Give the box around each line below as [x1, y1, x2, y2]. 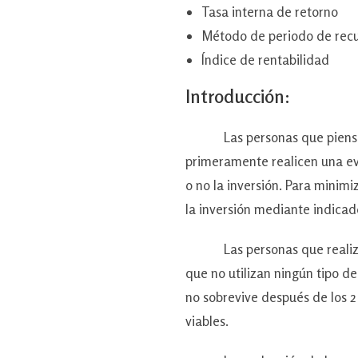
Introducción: [185, 85, 290, 107]
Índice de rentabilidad [201, 50, 329, 68]
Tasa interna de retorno [201, 2, 338, 20]
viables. [185, 312, 229, 329]
